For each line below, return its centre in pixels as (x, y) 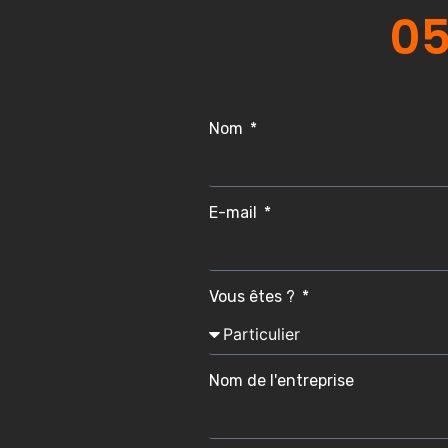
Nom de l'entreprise (281, 380)
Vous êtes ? (253, 296)
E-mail (234, 212)
